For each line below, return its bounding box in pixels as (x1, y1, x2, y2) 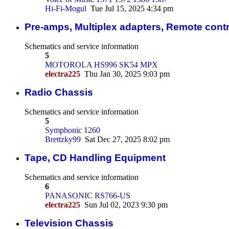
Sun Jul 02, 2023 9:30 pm (84, 200, 168, 209)
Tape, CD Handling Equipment (25, 152, 166, 163)
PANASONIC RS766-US (45, 191, 130, 200)
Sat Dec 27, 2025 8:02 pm (85, 134, 170, 144)
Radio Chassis (25, 86, 93, 98)
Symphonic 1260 (45, 125, 100, 134)
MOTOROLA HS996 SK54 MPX (45, 60, 158, 69)
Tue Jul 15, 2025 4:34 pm (90, 4, 173, 13)
